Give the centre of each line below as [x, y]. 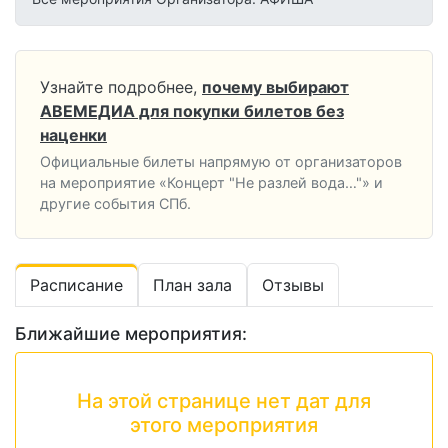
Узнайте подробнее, [118, 87]
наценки [73, 135]
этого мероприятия [224, 425]
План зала [192, 285]
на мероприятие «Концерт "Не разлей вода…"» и [211, 183]
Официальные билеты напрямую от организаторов [221, 162]
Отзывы [293, 285]
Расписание [76, 285]
